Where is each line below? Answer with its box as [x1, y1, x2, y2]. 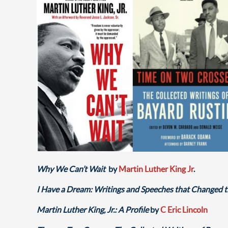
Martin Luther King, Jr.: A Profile [37, 205, 150, 214]
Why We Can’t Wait [37, 164, 105, 174]
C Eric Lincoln [160, 205, 208, 214]
